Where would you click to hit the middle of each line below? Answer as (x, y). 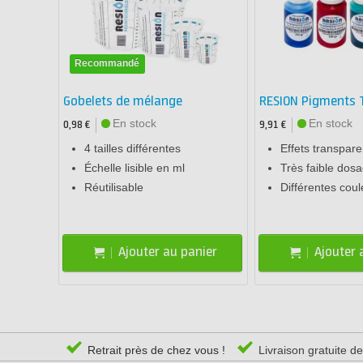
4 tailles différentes (132, 148)
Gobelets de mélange (123, 101)
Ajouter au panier (168, 253)
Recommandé (107, 63)
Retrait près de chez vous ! (155, 350)
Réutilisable (114, 187)
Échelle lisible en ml (135, 167)
